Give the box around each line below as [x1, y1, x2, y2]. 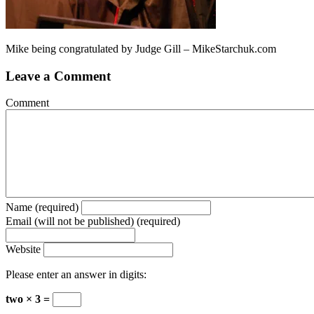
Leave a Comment [6, 68, 111, 83]
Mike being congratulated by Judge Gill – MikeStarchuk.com [6, 42, 276, 55]
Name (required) [6, 201, 78, 214]
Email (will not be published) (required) [6, 215, 180, 228]
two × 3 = [6, 293, 53, 306]
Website [6, 243, 41, 256]
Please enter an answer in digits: [6, 268, 146, 281]
